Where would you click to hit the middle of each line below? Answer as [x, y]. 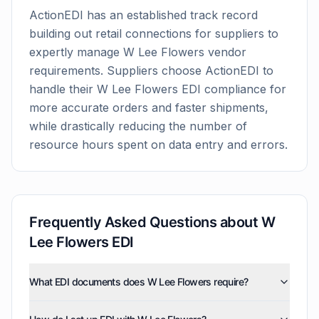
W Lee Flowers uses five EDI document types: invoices [158, 307]
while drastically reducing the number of [138, 126]
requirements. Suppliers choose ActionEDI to [151, 70]
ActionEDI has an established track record [143, 15]
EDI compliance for [232, 89]
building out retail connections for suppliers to [154, 33]
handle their [63, 89]
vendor [225, 52]
